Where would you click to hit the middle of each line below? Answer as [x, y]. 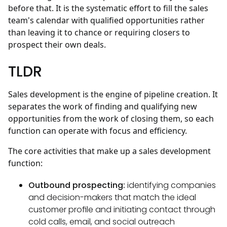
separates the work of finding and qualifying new [103, 107]
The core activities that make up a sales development [109, 151]
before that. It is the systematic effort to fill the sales [108, 8]
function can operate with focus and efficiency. [98, 131]
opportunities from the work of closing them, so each [111, 119]
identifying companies [171, 185]
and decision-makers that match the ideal [112, 198]
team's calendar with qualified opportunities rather [106, 21]
